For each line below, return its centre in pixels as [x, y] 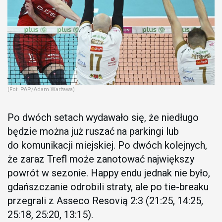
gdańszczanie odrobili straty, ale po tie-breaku [108, 187]
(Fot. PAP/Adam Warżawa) [41, 90]
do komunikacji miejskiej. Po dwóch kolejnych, [107, 145]
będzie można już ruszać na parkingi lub [93, 132]
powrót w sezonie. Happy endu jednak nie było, [109, 173]
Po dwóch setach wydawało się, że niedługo [103, 118]
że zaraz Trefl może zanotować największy [101, 159]
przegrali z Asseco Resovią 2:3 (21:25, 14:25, [105, 201]
